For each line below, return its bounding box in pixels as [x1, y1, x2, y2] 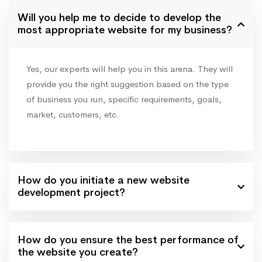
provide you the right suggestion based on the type [26, 78, 229, 89]
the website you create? [18, 245, 138, 258]
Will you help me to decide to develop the [18, 11, 221, 24]
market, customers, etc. [26, 108, 119, 120]
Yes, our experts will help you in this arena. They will [26, 63, 233, 74]
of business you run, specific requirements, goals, [26, 93, 222, 105]
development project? [18, 185, 125, 199]
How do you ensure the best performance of [18, 233, 239, 246]
